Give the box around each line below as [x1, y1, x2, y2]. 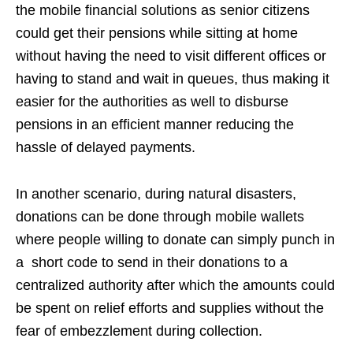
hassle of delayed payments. [16, 139, 195, 155]
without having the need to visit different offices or [16, 48, 326, 64]
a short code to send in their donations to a [16, 255, 288, 270]
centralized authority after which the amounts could [16, 277, 335, 293]
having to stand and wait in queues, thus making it [16, 71, 329, 87]
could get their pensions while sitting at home [16, 25, 298, 41]
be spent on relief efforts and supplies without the [16, 300, 324, 316]
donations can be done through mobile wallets [16, 209, 304, 225]
